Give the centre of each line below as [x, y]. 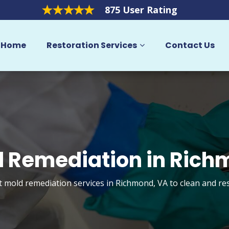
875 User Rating [141, 10]
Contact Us [190, 45]
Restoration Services [91, 45]
